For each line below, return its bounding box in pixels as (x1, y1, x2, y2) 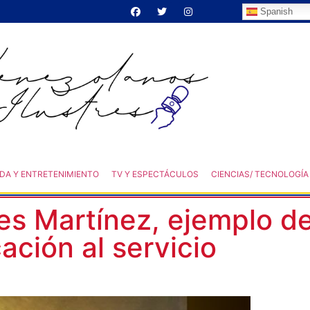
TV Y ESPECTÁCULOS (111, 168, 199, 179)
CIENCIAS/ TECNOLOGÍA (210, 168, 309, 179)
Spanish (257, 6, 293, 17)
